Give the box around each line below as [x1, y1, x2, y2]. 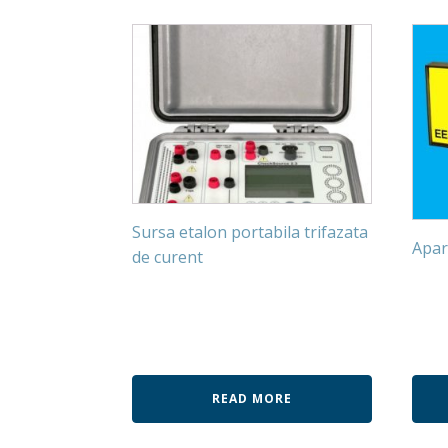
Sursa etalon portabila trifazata [132, 221, 368, 244]
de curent [132, 246, 203, 269]
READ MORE [212, 390, 292, 408]
